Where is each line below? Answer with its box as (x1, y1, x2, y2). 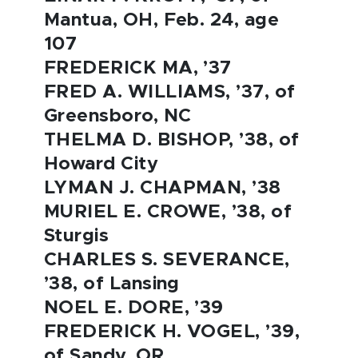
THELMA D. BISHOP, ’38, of (44, 131, 300, 149)
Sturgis (44, 227, 109, 245)
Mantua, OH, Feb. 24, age (44, 11, 280, 30)
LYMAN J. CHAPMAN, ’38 (44, 179, 281, 197)
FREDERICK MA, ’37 (44, 59, 232, 78)
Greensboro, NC (44, 107, 192, 125)
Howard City (44, 155, 159, 173)
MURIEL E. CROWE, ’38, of (44, 203, 292, 221)
